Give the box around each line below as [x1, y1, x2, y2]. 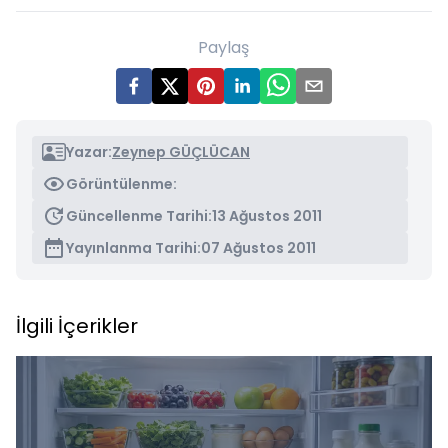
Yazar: [66, 142, 112, 162]
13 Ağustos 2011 [212, 206, 322, 226]
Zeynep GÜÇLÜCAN [112, 142, 250, 162]
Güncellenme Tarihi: [66, 206, 212, 226]
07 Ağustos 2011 [201, 238, 316, 258]
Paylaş [198, 36, 250, 59]
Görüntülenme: [66, 174, 177, 194]
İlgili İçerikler [16, 312, 138, 340]
